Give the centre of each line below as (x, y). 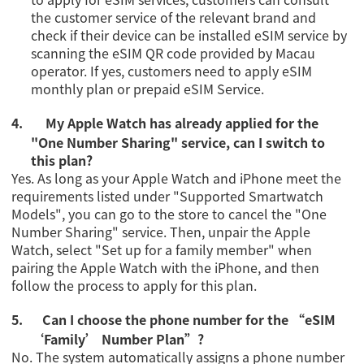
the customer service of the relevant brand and (174, 17)
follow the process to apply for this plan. (134, 286)
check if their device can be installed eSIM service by (189, 35)
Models (34, 214)
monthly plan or (82, 89)
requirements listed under (93, 196)
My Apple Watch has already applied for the (181, 123)
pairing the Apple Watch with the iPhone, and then (166, 268)
